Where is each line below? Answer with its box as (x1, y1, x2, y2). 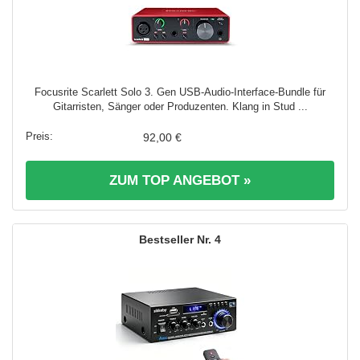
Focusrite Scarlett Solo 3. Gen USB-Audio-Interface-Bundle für (35, 85, 325, 98)
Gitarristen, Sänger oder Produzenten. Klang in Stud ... (52, 100, 308, 112)
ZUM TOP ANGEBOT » (109, 172, 251, 188)
